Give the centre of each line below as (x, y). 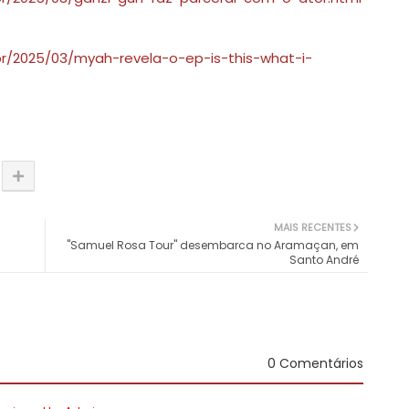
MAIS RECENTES (313, 228)
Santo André (324, 260)
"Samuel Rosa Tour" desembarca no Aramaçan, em (213, 246)
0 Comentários (315, 364)
